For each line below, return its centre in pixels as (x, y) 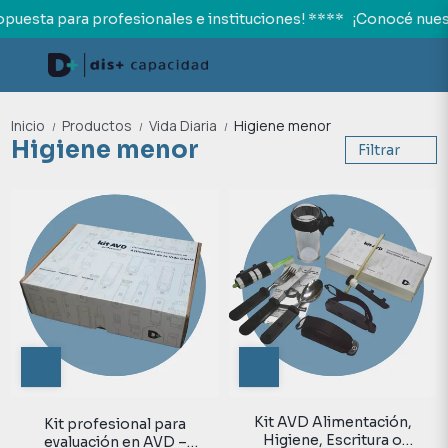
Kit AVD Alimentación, (332, 421)
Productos (99, 125)
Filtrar (378, 150)
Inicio (30, 125)
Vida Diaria (185, 125)
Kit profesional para (115, 424)
